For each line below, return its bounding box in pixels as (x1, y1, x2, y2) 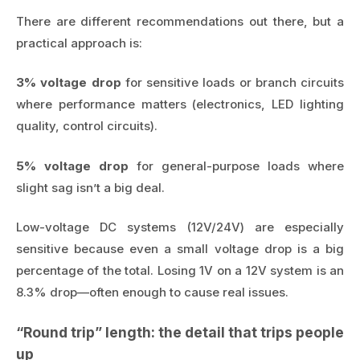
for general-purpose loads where (129, 157, 344, 174)
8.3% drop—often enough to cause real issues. (16, 284, 288, 301)
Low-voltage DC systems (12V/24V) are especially (16, 219, 344, 235)
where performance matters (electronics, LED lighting (16, 96, 344, 112)
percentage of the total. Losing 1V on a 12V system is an (16, 263, 344, 279)
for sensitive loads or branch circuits (121, 75, 344, 91)
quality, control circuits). (16, 118, 157, 134)
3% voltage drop (16, 75, 121, 91)
